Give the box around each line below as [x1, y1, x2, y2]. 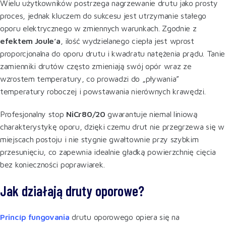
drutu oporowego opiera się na [69, 212, 180, 221]
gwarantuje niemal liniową [105, 109, 198, 119]
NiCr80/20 [66, 109, 105, 119]
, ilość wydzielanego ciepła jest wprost [60, 36, 194, 45]
